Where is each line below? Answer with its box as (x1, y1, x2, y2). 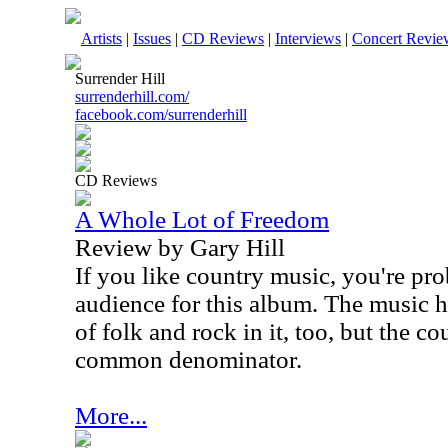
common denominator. (75, 346, 302, 373)
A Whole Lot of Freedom (75, 206, 329, 233)
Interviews (275, 30, 341, 47)
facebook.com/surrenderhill (75, 106, 247, 123)
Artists (81, 30, 122, 47)
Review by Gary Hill (75, 234, 285, 261)
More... (75, 402, 147, 429)
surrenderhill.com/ (75, 88, 189, 105)
